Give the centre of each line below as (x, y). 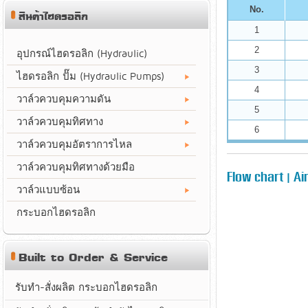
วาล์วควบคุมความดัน (64, 99)
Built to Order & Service (93, 259)
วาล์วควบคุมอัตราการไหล (74, 144)
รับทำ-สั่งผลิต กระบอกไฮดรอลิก (86, 287)
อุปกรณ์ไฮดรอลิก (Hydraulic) (82, 54)
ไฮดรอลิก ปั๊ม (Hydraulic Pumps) (90, 76)
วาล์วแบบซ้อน (48, 190)
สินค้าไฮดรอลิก (53, 18)
